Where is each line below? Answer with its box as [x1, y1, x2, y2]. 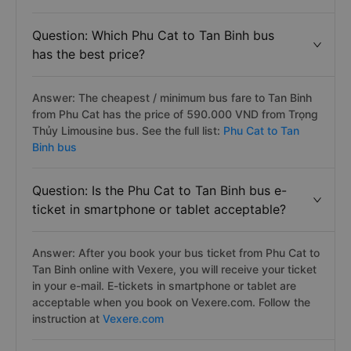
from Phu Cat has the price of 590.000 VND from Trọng [32, 107, 318, 121]
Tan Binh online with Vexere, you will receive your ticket [32, 262, 317, 276]
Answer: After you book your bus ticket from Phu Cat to [32, 246, 320, 259]
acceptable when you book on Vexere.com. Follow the [32, 295, 310, 309]
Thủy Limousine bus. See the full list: [32, 124, 223, 137]
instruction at [32, 312, 103, 325]
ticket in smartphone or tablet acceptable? [32, 201, 286, 217]
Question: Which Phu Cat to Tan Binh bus [32, 27, 274, 43]
